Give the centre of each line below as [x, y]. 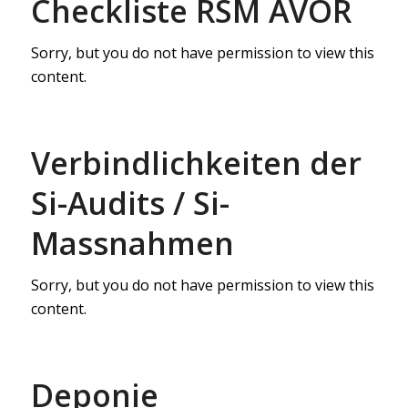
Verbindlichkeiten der [196, 163]
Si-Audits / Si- [130, 203]
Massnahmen [132, 243]
